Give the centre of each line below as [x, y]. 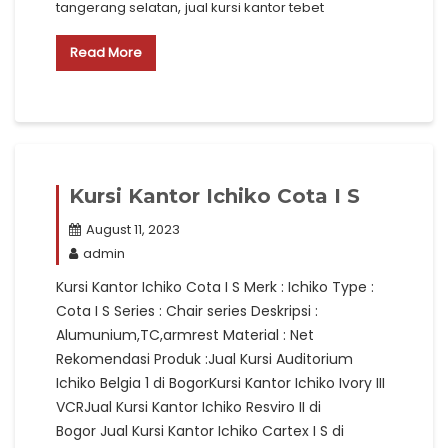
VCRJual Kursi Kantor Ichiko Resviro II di [188, 407]
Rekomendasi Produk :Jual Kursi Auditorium [204, 359]
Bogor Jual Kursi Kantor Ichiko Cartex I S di [200, 431]
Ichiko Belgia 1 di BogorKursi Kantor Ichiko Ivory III [220, 383]
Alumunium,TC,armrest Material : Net [185, 335]
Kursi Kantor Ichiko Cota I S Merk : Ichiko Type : [215, 287]
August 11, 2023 [133, 229]
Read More [106, 52]
